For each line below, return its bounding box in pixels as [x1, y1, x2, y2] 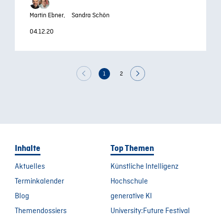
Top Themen [110, 144, 154, 153]
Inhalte [15, 144, 40, 153]
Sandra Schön [72, 11, 110, 20]
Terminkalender [15, 177, 64, 186]
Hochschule [110, 177, 148, 186]
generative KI [110, 191, 152, 201]
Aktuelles [15, 162, 45, 172]
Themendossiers [15, 206, 67, 216]
